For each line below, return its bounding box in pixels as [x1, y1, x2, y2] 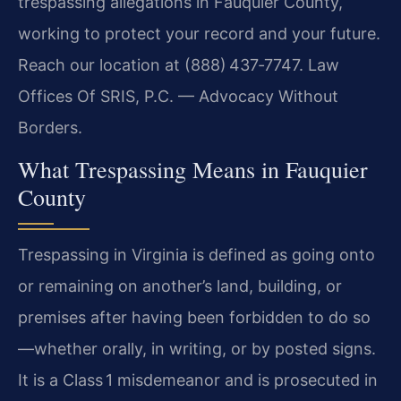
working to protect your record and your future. [18, 24, 380, 44]
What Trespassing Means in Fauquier [18, 154, 368, 185]
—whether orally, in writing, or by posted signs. [18, 339, 376, 359]
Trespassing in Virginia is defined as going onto [18, 245, 375, 265]
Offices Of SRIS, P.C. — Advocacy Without [18, 87, 338, 107]
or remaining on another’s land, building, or [18, 277, 342, 296]
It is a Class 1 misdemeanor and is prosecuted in [18, 371, 378, 390]
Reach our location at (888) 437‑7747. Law [18, 55, 339, 75]
